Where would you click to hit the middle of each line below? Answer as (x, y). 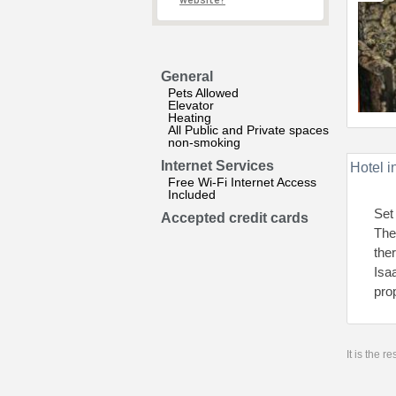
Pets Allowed (203, 93)
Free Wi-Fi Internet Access (242, 182)
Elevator (191, 105)
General (187, 76)
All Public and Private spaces (248, 130)
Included (192, 194)
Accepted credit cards (235, 218)
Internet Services (217, 166)
